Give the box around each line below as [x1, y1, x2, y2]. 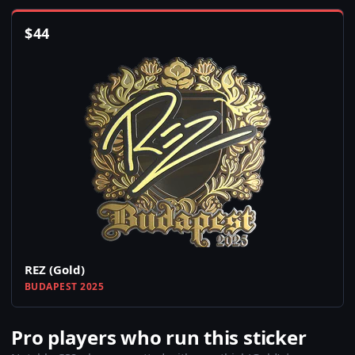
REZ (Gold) [25, 261, 85, 278]
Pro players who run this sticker [11, 324, 307, 351]
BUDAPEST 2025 [25, 280, 105, 294]
